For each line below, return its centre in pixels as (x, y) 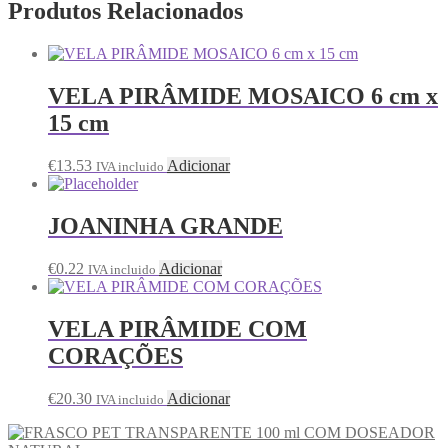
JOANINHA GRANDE (165, 225)
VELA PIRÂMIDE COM (177, 328)
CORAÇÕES (115, 355)
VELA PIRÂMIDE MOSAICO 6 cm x (243, 96)
